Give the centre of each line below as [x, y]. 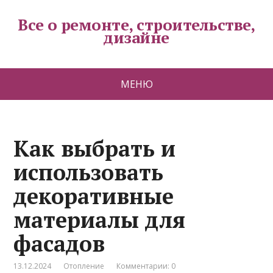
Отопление [84, 266]
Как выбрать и [95, 148]
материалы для [100, 220]
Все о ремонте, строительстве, [136, 24]
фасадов [59, 243]
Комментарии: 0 [146, 266]
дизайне [136, 37]
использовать [89, 172]
